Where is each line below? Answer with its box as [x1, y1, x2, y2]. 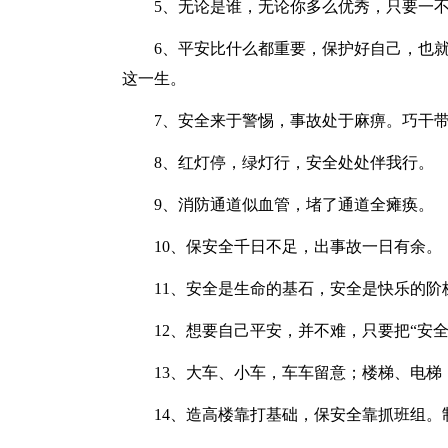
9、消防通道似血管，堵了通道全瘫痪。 [122, 196, 434, 213]
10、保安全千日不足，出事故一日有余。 [122, 238, 442, 255]
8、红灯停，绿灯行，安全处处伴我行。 [122, 154, 434, 171]
